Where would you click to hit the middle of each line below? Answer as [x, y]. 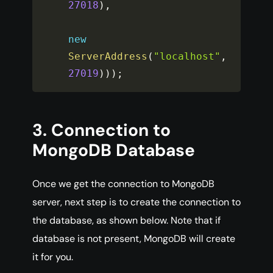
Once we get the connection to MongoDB [123, 184]
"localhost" [187, 57]
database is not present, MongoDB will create [134, 239]
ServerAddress [108, 57]
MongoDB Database [114, 151]
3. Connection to [101, 130]
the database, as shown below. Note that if [126, 221]
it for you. [53, 257]
